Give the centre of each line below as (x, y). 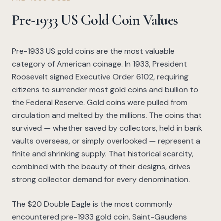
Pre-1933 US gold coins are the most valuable (93, 51)
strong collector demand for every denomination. (101, 180)
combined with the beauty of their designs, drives (101, 167)
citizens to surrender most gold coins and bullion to (105, 90)
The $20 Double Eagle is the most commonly (92, 204)
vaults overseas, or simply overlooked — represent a (106, 141)
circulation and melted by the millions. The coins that (107, 115)
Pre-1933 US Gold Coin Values (95, 20)
